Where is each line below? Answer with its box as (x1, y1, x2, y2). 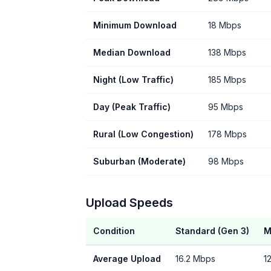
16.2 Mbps (175, 253, 215, 264)
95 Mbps (208, 102, 243, 112)
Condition (93, 226, 135, 236)
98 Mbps (208, 156, 244, 166)
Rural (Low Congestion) (93, 129, 194, 139)
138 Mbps (208, 47, 246, 57)
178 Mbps (208, 129, 247, 139)
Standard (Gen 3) (175, 226, 249, 236)
